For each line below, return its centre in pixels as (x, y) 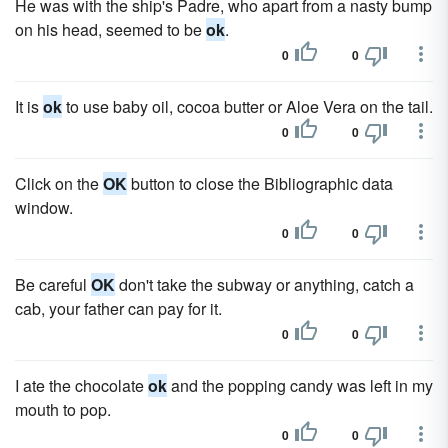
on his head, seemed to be (110, 29)
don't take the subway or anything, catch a (264, 284)
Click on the (59, 183)
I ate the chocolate (81, 385)
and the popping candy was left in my (300, 385)
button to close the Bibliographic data (260, 183)
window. (44, 207)
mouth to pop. (63, 409)
